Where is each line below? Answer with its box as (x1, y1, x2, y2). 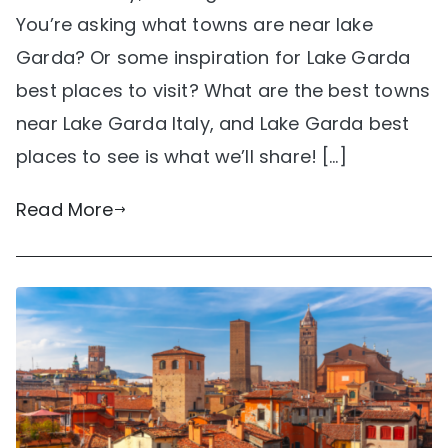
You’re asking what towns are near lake (16, 11, 373, 37)
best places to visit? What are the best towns (16, 77, 431, 103)
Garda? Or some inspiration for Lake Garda (16, 44, 411, 70)
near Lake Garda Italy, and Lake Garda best (16, 110, 410, 136)
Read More (16, 196, 114, 222)
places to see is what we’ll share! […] (16, 143, 347, 169)
